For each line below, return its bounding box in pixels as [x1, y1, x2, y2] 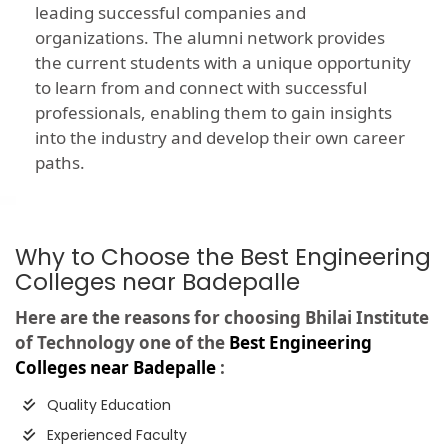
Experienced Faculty [43, 425, 187, 446]
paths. [35, 151, 85, 175]
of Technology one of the [15, 331, 229, 355]
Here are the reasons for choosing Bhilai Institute [15, 306, 429, 330]
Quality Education [43, 395, 171, 416]
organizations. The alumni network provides [35, 26, 385, 50]
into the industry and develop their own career [35, 126, 405, 150]
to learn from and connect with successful [35, 76, 367, 100]
